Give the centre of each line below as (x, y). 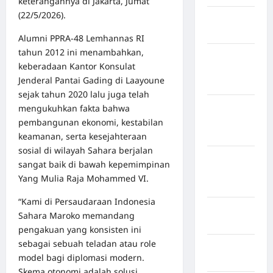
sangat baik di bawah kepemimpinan (94, 164)
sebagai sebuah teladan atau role (87, 243)
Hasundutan (232, 135)
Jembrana (228, 260)
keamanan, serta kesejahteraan (83, 136)
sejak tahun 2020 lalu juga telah (84, 94)
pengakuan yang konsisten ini (80, 229)
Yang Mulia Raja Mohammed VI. (83, 178)
